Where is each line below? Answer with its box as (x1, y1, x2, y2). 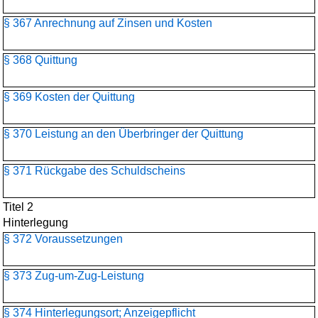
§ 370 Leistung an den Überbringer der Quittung (4, 128, 243, 140)
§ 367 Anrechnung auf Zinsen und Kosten (4, 17, 212, 29)
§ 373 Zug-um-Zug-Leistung (4, 270, 144, 282)
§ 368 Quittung (4, 54, 77, 66)
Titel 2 (3, 201, 33, 213)
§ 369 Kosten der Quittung (4, 91, 135, 103)
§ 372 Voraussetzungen (4, 233, 123, 245)
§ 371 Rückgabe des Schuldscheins (4, 165, 185, 177)
